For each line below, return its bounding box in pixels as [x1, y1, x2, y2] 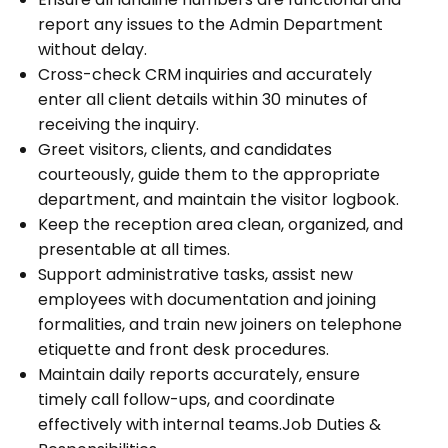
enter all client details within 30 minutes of [38, 87, 369, 111]
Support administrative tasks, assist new [38, 262, 354, 286]
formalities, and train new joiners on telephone [38, 312, 403, 336]
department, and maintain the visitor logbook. [38, 187, 400, 211]
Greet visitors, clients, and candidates [38, 137, 333, 161]
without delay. [38, 37, 148, 61]
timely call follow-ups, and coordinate [38, 387, 336, 411]
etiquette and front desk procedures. [38, 337, 330, 361]
